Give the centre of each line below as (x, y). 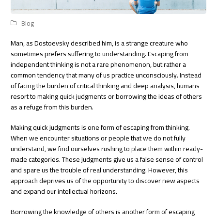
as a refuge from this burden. (52, 107)
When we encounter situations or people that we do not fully (98, 138)
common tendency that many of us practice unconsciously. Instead (106, 75)
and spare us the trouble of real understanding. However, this (100, 170)
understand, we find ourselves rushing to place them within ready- (107, 148)
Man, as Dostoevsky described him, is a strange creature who (100, 43)
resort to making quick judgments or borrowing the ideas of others (107, 96)
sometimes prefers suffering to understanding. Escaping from (100, 54)
